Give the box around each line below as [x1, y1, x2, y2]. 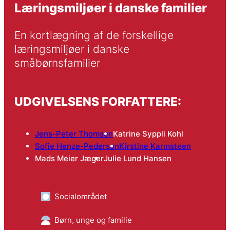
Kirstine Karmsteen [119, 141, 191, 151]
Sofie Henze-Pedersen [34, 141, 119, 151]
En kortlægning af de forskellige [14, 29, 174, 42]
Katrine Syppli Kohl [112, 129, 183, 139]
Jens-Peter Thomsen [34, 129, 113, 139]
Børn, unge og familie [54, 215, 132, 225]
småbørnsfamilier [14, 56, 100, 70]
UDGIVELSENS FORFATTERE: [14, 94, 181, 108]
